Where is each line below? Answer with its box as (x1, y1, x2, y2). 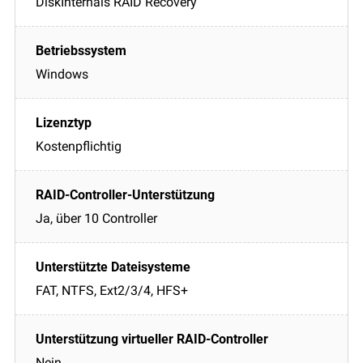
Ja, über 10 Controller (36, 210, 157, 226)
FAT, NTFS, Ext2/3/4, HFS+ (36, 282, 188, 298)
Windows (36, 66, 88, 82)
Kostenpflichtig (36, 138, 122, 154)
